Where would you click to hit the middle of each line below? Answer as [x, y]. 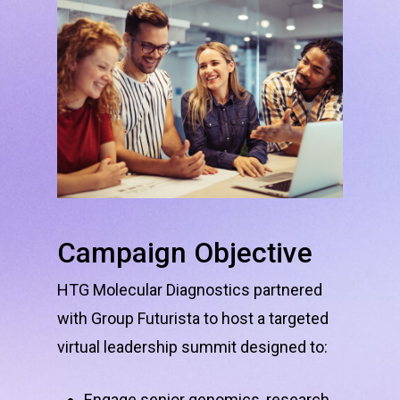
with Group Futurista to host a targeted [193, 319]
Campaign [122, 254]
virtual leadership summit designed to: [192, 347]
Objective [253, 254]
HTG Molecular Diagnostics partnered [190, 290]
